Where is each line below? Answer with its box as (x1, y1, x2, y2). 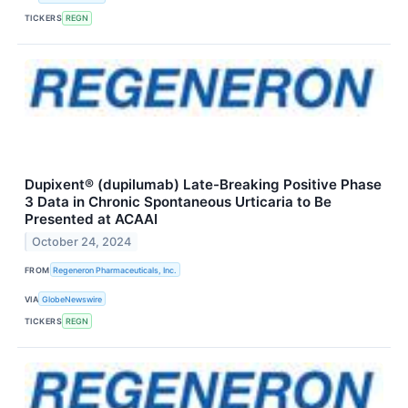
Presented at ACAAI (25, 210, 158, 229)
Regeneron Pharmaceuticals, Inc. (53, 264, 178, 275)
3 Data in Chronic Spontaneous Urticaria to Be (25, 193, 331, 211)
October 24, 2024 (32, 234, 132, 249)
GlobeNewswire (42, 293, 103, 304)
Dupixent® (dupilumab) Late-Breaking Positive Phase (25, 176, 382, 194)
